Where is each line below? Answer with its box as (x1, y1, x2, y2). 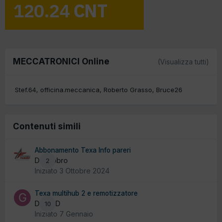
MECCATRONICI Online (13, 56, 110, 66)
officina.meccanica (40, 86, 100, 94)
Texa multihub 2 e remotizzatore (35, 189, 138, 198)
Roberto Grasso (104, 86, 152, 94)
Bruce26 (156, 86, 182, 94)
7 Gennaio (59, 210, 93, 219)
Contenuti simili (13, 121, 81, 132)
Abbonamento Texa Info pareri (35, 146, 131, 155)
